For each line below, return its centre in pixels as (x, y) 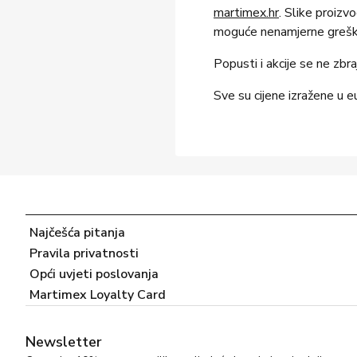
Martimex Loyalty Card (98, 295)
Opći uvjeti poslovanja (94, 274)
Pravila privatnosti (84, 253)
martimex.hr (246, 13)
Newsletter (64, 342)
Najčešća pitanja (77, 233)
